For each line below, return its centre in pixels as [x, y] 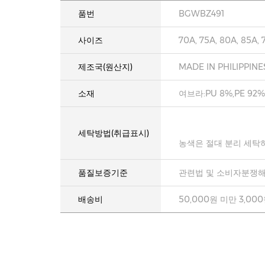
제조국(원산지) [105, 67]
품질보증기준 [103, 173]
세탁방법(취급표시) [114, 133]
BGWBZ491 [201, 14]
